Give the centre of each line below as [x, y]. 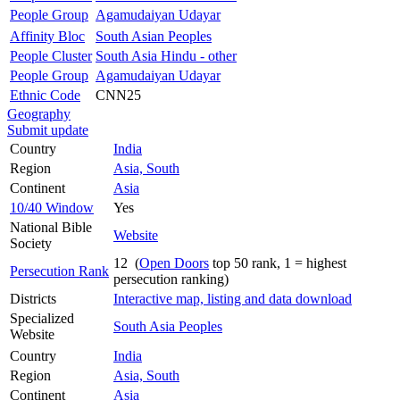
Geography [39, 113]
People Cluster [51, 55]
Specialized [42, 318]
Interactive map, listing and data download [233, 298]
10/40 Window [52, 207]
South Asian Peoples [154, 36]
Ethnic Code [45, 95]
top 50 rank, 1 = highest [278, 262]
